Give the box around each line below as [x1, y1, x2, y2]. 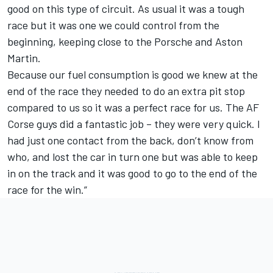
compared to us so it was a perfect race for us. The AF [7, 101, 259, 115]
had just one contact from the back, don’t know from [7, 133, 253, 147]
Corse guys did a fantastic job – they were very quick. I [7, 117, 260, 131]
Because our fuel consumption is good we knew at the [7, 68, 258, 82]
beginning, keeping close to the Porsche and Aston [7, 35, 243, 49]
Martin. [7, 51, 41, 65]
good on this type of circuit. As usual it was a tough [7, 2, 244, 16]
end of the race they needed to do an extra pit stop [7, 84, 245, 98]
